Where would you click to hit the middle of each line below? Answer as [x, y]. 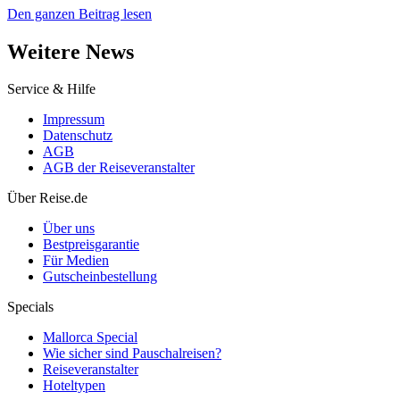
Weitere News [71, 51]
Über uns [69, 229]
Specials [30, 307]
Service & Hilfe [51, 89]
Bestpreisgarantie [91, 245]
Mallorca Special [90, 337]
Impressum [74, 120]
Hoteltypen [74, 386]
